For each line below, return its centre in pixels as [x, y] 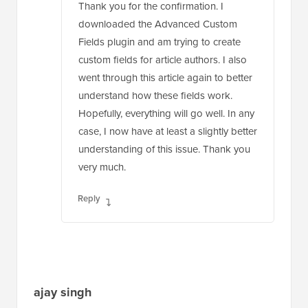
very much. [102, 134]
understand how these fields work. [155, 62]
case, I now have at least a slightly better [168, 98]
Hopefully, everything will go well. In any [166, 80]
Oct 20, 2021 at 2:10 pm [84, 280]
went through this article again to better [165, 44]
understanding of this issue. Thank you [164, 116]
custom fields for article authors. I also [163, 26]
